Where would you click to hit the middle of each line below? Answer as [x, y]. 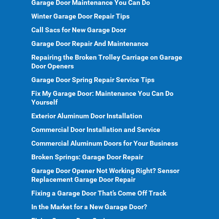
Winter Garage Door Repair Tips [80, 16]
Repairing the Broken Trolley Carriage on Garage [107, 57]
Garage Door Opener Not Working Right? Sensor [105, 171]
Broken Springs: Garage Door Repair [87, 157]
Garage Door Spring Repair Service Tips [93, 80]
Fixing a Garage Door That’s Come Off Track [99, 193]
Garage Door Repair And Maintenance [90, 44]
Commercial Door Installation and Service [96, 130]
